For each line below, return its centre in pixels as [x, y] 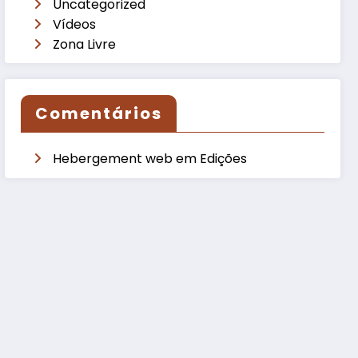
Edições [224, 159]
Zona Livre [85, 44]
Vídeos [75, 24]
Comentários [99, 114]
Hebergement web [113, 159]
